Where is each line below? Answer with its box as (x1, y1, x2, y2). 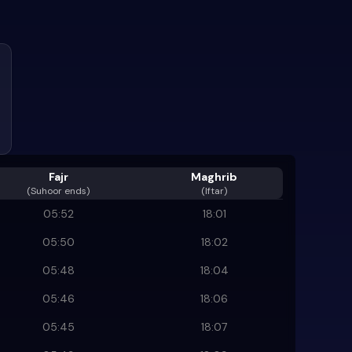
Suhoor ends (31, 184, 86, 197)
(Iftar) (201, 184, 227, 197)
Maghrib (191, 169, 237, 184)
